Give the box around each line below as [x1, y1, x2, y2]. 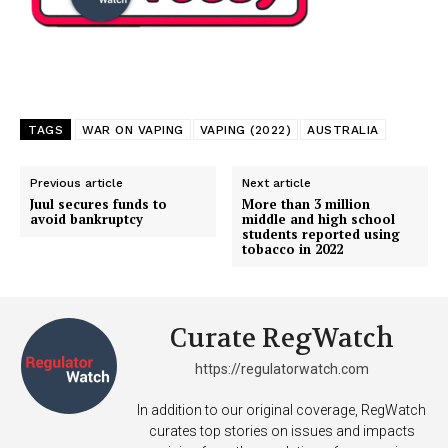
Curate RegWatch [169, 322, 394, 356]
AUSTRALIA [307, 123, 379, 138]
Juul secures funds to [30, 195, 167, 214]
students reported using [242, 225, 401, 244]
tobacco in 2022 [242, 240, 344, 259]
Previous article [30, 176, 123, 191]
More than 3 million [242, 195, 371, 214]
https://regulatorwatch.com [194, 361, 369, 378]
